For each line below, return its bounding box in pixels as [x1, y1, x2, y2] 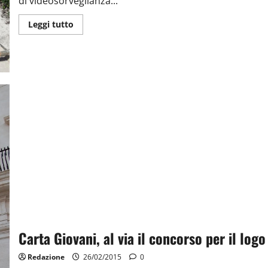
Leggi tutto [28, 19, 74, 31]
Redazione [27, 251, 65, 262]
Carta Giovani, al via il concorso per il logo [18, 227, 266, 249]
